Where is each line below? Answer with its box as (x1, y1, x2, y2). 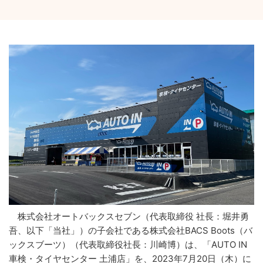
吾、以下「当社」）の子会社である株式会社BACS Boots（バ (9, 224, 252, 236)
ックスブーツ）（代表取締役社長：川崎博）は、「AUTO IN (9, 238, 247, 250)
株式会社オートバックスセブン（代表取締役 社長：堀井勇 (9, 210, 249, 222)
